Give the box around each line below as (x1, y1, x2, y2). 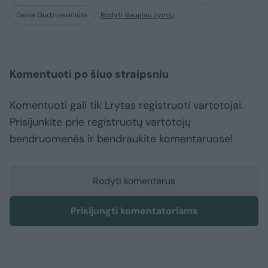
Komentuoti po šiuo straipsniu (10, 67, 169, 82)
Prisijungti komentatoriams (70, 205, 198, 218)
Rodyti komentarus (93, 175, 175, 188)
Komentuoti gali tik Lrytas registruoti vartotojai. (10, 98, 243, 113)
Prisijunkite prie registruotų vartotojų (10, 115, 191, 130)
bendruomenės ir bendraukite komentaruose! (10, 132, 233, 147)
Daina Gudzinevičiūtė (16, 10, 88, 20)
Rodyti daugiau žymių (100, 10, 174, 20)
